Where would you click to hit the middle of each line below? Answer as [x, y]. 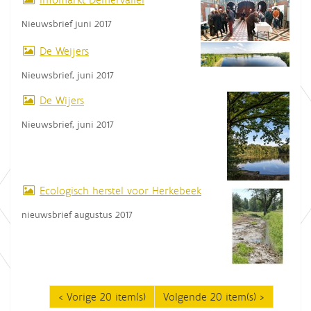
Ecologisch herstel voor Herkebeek [120, 190]
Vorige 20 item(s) [106, 296]
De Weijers [64, 51]
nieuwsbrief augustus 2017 [77, 214]
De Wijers [62, 100]
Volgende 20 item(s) [210, 296]
